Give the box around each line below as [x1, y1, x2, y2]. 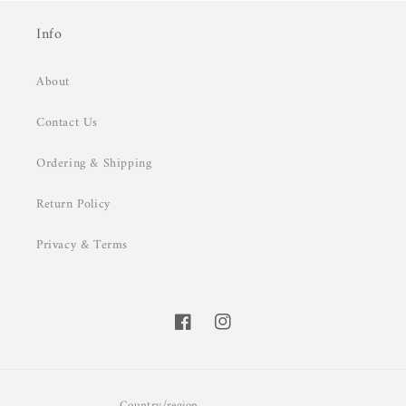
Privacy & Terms [36, 234, 128, 257]
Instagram [214, 320, 268, 343]
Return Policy [36, 193, 111, 217]
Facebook [174, 320, 227, 343]
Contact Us [36, 111, 98, 135]
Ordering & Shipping [36, 152, 152, 176]
